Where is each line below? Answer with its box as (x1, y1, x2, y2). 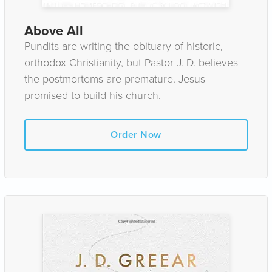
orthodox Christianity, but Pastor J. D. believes (24, 55, 238, 70)
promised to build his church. (24, 87, 161, 103)
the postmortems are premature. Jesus (24, 71, 205, 87)
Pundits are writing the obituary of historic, (24, 38, 223, 54)
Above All (24, 21, 83, 41)
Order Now (110, 127, 161, 141)
